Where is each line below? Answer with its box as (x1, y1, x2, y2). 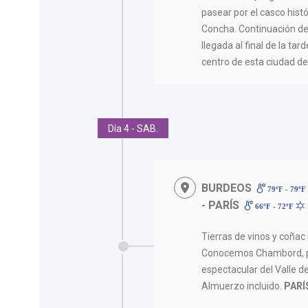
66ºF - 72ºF (252, 201, 296, 210)
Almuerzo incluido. (201, 280, 285, 291)
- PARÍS (201, 198, 240, 212)
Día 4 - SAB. (108, 122, 158, 134)
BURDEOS (201, 181, 252, 195)
